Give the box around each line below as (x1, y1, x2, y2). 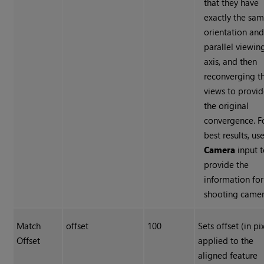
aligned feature (198, 249, 258, 262)
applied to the (198, 235, 254, 247)
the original (204, 100, 249, 112)
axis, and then (204, 55, 258, 68)
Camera (204, 144, 236, 156)
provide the (204, 159, 249, 171)
